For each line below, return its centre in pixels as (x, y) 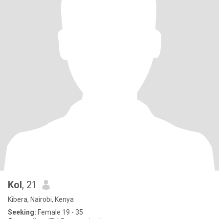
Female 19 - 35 (60, 212)
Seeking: (22, 212)
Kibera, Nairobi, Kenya (41, 199)
